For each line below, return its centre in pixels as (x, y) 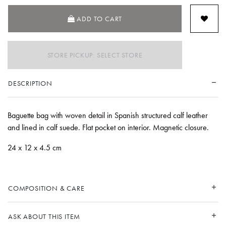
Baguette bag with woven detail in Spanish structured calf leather (108, 115)
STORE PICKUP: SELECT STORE (95, 55)
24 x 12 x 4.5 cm (35, 147)
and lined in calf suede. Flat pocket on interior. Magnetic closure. (108, 127)
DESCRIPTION (30, 83)
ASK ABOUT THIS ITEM (44, 216)
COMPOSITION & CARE (46, 188)
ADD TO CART (100, 18)
